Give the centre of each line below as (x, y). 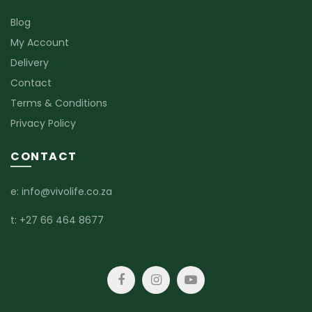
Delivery (30, 62)
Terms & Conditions (59, 103)
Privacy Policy (43, 123)
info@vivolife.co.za (67, 191)
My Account (40, 42)
